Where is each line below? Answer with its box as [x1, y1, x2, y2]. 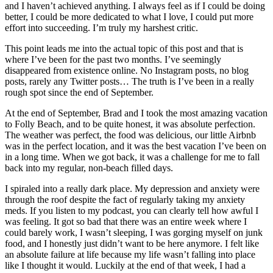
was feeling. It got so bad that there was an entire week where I [5, 216, 247, 227]
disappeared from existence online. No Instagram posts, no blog [5, 65, 249, 76]
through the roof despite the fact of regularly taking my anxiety [5, 194, 245, 205]
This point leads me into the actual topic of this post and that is [5, 43, 243, 54]
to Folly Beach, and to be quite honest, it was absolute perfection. [5, 119, 255, 130]
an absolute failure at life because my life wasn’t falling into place [5, 249, 255, 260]
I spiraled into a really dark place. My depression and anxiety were [5, 183, 260, 194]
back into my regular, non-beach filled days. [5, 163, 173, 174]
